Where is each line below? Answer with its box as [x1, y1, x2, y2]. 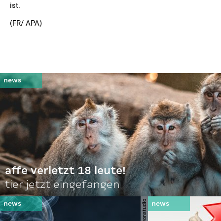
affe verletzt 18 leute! [5, 164, 126, 177]
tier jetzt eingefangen [5, 178, 120, 190]
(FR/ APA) [10, 19, 42, 28]
